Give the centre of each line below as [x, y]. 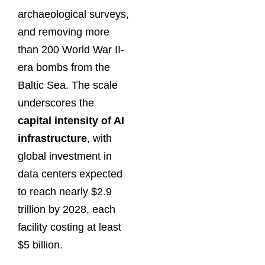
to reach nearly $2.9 [65, 192]
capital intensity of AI [71, 121]
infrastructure [52, 139]
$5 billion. [40, 245]
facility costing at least [70, 227]
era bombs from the [64, 68]
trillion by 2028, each [67, 210]
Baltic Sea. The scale [68, 85]
